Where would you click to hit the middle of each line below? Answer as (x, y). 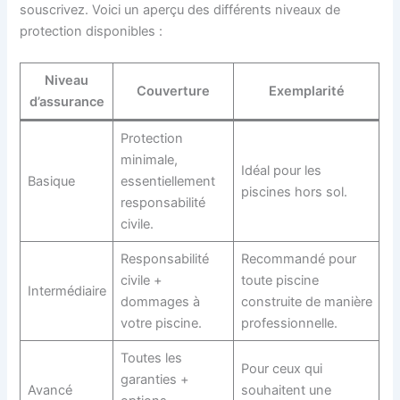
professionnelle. (289, 324)
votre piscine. (161, 324)
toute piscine (279, 281)
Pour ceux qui (281, 369)
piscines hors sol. (294, 192)
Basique (51, 182)
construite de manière (306, 302)
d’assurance (67, 102)
